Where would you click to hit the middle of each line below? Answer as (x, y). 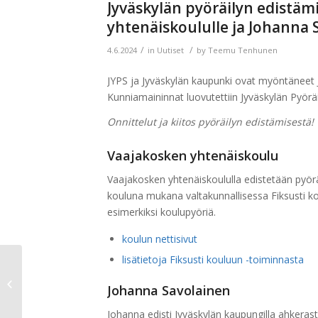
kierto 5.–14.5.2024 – (67, 283)
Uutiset (170, 50)
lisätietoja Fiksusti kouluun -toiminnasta (213, 259)
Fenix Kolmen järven (68, 268)
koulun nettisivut (159, 238)
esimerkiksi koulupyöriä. (161, 212)
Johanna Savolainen (168, 290)
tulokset (42, 298)
